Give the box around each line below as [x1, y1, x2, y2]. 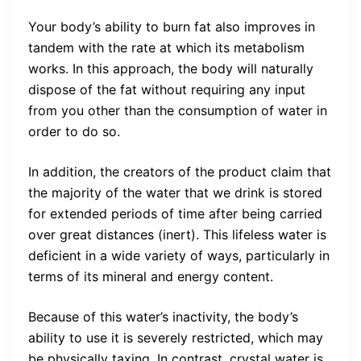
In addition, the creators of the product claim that [28, 164, 331, 180]
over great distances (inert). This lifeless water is [28, 226, 326, 243]
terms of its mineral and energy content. [28, 268, 273, 285]
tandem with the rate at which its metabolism [28, 39, 305, 56]
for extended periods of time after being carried [28, 205, 322, 222]
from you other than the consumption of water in [28, 102, 327, 119]
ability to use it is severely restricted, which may [28, 330, 323, 346]
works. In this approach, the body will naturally [28, 60, 313, 77]
